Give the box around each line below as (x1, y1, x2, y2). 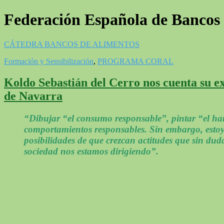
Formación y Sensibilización (4, 56, 93, 65)
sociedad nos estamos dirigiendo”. (24, 145, 163, 156)
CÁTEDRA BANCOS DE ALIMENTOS (4, 39, 139, 48)
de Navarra (4, 89, 62, 102)
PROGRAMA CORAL (97, 56, 173, 65)
